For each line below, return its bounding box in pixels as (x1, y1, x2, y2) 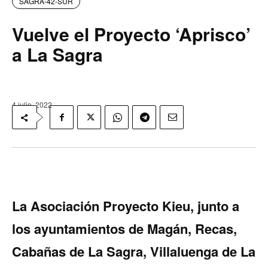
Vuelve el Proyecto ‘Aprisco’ (12, 21, 251, 47)
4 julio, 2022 (12, 99, 52, 110)
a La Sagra (12, 41, 103, 68)
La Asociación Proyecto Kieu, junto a (12, 196, 239, 216)
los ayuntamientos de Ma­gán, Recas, (12, 219, 237, 239)
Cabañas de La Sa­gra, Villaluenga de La (12, 242, 255, 261)
